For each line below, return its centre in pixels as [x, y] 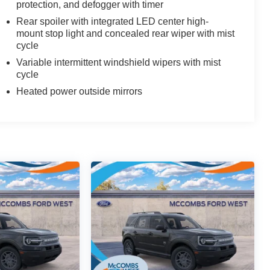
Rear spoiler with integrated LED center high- [112, 22]
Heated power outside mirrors [79, 92]
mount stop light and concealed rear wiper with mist [125, 34]
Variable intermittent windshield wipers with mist [118, 63]
